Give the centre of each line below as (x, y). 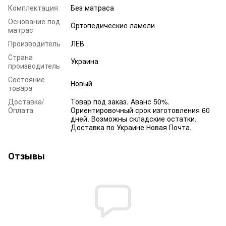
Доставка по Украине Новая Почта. (131, 127)
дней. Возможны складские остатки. (134, 118)
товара (20, 88)
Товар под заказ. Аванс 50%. (120, 101)
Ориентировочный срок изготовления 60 (140, 110)
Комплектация (33, 7)
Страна (20, 57)
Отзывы (26, 156)
